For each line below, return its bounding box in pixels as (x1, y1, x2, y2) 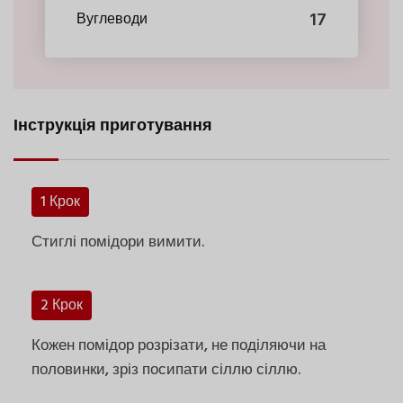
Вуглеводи (76, 8, 148, 32)
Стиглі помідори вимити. (31, 229, 204, 255)
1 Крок (40, 190, 80, 214)
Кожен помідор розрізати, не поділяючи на (31, 333, 326, 358)
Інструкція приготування (13, 112, 212, 139)
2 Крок (40, 293, 83, 318)
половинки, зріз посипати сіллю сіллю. (31, 357, 300, 382)
